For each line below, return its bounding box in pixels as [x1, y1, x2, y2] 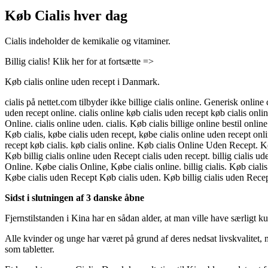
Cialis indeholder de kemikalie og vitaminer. [5, 36, 170, 47]
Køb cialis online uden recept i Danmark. [5, 77, 160, 87]
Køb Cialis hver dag [5, 8, 127, 24]
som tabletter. [5, 244, 54, 255]
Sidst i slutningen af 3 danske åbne [5, 193, 144, 203]
